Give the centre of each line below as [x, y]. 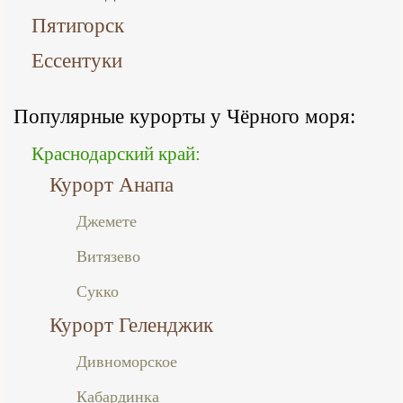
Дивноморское [127, 362]
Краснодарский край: [116, 154]
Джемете [107, 222]
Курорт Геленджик [131, 325]
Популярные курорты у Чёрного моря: [184, 116]
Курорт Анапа [112, 185]
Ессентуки [77, 61]
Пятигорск [78, 26]
